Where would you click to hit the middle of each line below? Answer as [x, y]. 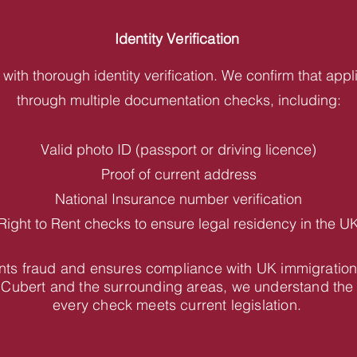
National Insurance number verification [178, 199]
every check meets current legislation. [177, 305]
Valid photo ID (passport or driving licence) [178, 149]
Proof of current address [178, 174]
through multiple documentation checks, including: [178, 100]
